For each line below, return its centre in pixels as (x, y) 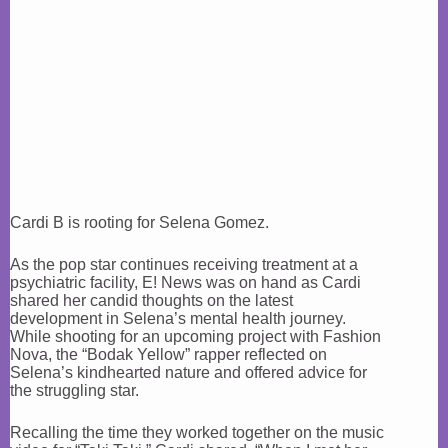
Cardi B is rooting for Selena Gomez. (139, 222)
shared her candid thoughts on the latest (151, 300)
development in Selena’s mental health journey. (178, 318)
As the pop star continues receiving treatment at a (184, 264)
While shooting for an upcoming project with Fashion (195, 336)
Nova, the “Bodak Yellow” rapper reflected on (168, 354)
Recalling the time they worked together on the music (197, 432)
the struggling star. (74, 390)
